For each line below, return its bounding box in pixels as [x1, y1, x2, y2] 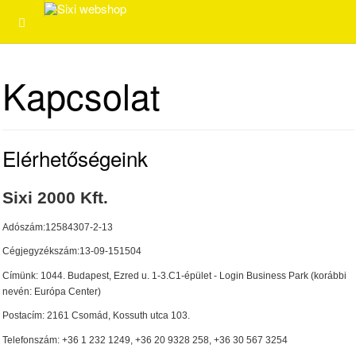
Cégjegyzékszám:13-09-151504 [2, 246, 141, 257]
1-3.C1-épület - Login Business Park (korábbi [152, 269, 346, 281]
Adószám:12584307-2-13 [2, 221, 113, 233]
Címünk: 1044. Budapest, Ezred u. [2, 269, 152, 281]
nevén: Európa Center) [2, 285, 101, 297]
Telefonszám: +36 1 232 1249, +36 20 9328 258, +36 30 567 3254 [2, 334, 288, 346]
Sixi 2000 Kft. [2, 188, 108, 207]
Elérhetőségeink [2, 143, 148, 172]
